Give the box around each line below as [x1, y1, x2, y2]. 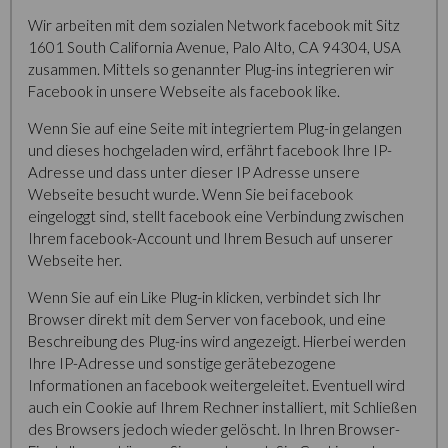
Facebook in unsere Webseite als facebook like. [28, 82, 340, 100]
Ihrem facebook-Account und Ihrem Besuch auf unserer [28, 229, 393, 247]
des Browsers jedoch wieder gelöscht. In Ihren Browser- [28, 420, 400, 438]
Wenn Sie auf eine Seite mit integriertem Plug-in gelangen [28, 119, 402, 137]
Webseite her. [28, 251, 122, 269]
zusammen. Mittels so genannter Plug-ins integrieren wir [28, 60, 394, 78]
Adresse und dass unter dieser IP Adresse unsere [28, 163, 360, 181]
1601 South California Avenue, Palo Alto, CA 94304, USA [28, 38, 401, 56]
